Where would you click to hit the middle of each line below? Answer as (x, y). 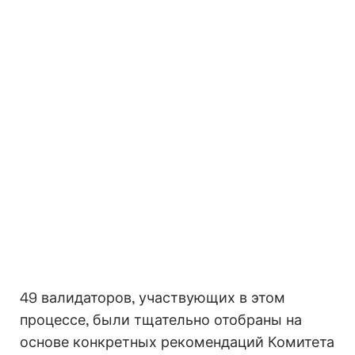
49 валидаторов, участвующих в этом (153, 298)
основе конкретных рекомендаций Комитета (177, 342)
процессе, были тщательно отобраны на (161, 320)
